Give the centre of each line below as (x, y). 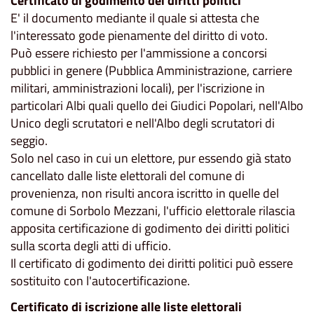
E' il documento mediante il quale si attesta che (135, 18)
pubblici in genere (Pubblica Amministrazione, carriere (151, 70)
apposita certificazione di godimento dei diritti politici (150, 228)
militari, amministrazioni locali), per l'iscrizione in (138, 88)
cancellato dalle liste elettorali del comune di (128, 175)
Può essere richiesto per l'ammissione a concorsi (139, 53)
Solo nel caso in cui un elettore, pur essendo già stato (151, 158)
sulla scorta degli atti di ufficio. (91, 245)
